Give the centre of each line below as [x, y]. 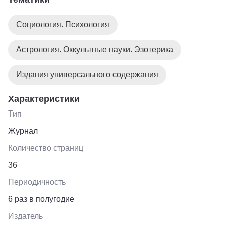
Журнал [23, 131]
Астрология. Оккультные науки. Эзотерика [95, 49]
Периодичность [37, 182]
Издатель [25, 216]
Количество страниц [46, 148]
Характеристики [44, 99]
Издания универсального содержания [87, 74]
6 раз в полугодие [41, 199]
